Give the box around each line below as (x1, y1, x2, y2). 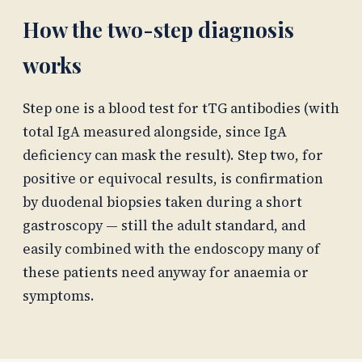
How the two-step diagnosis (23, 15, 294, 44)
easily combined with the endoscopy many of (23, 239, 320, 259)
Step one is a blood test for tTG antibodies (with (23, 99, 339, 119)
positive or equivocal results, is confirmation (23, 169, 323, 189)
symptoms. (23, 286, 95, 306)
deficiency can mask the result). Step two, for (23, 145, 323, 166)
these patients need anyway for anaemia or (23, 263, 309, 283)
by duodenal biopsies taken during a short (23, 192, 302, 213)
